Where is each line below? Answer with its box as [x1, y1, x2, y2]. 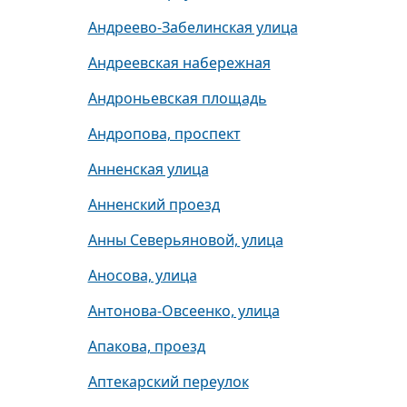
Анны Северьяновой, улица [87, 230, 283, 250]
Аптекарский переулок [87, 372, 249, 392]
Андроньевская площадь [87, 88, 267, 108]
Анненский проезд [87, 194, 220, 214]
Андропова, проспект [87, 124, 241, 144]
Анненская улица [87, 159, 209, 179]
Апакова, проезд [87, 336, 205, 356]
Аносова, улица [87, 265, 197, 285]
